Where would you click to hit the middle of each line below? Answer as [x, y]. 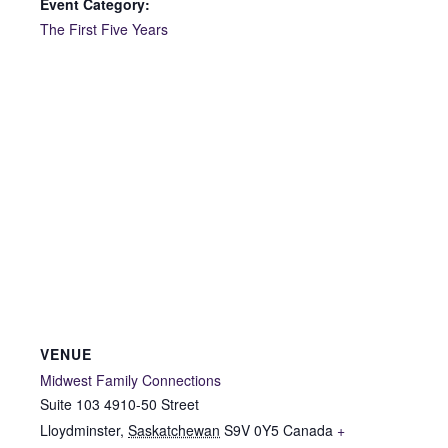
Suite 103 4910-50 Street [119, 404]
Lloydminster [80, 430]
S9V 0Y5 [251, 430]
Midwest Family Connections [130, 380]
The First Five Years [104, 29]
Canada [308, 430]
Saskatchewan [174, 430]
